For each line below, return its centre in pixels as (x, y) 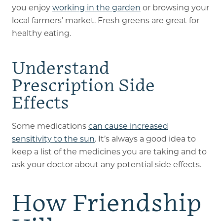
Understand (60, 69)
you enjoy (32, 7)
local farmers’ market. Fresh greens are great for (105, 20)
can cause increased (128, 126)
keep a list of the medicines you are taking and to (109, 151)
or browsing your (175, 7)
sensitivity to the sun (53, 139)
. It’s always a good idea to (145, 139)
